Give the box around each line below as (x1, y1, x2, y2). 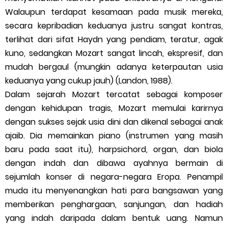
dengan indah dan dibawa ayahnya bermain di (5, 157, 223, 169)
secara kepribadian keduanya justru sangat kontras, (5, 20, 223, 32)
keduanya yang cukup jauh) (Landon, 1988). (5, 75, 173, 87)
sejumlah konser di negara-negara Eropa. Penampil (5, 171, 223, 183)
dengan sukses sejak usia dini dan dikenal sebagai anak (5, 116, 223, 128)
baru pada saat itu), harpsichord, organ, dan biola (5, 144, 223, 156)
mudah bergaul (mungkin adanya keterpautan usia (5, 61, 223, 73)
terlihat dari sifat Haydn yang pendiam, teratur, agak (5, 34, 223, 46)
